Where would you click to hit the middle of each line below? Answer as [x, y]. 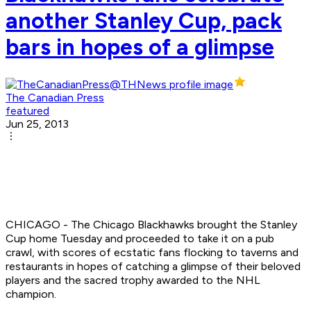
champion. [31, 294]
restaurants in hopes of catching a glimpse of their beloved [153, 267]
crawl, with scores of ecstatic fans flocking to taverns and [152, 253]
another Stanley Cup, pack [144, 20]
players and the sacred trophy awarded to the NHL [133, 280]
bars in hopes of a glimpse [140, 47]
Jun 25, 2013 [37, 124]
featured [27, 111]
